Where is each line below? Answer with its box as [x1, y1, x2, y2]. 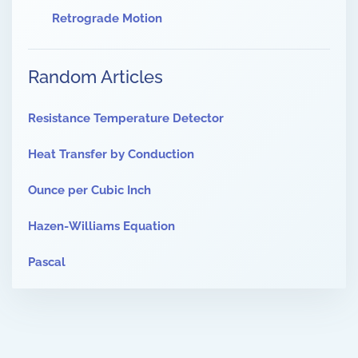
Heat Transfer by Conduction [28, 147, 194, 162]
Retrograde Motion [52, 11, 162, 26]
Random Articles [28, 66, 163, 88]
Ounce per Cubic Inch [28, 183, 151, 198]
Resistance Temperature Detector [28, 111, 224, 126]
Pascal [28, 255, 66, 270]
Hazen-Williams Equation [28, 219, 175, 234]
